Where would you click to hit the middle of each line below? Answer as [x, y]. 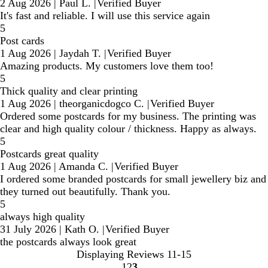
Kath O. [82, 229]
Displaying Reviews [120, 254]
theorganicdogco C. [102, 103]
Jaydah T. [80, 53]
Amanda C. [83, 166]
